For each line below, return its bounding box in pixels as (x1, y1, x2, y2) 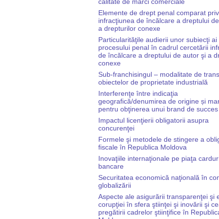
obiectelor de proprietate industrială (98, 78, 208, 86)
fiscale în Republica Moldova (98, 143, 187, 151)
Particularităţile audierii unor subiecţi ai (98, 35, 217, 44)
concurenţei (98, 124, 134, 132)
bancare (98, 162, 124, 170)
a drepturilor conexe (98, 24, 160, 32)
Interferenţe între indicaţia (98, 89, 178, 97)
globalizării (98, 181, 131, 189)
